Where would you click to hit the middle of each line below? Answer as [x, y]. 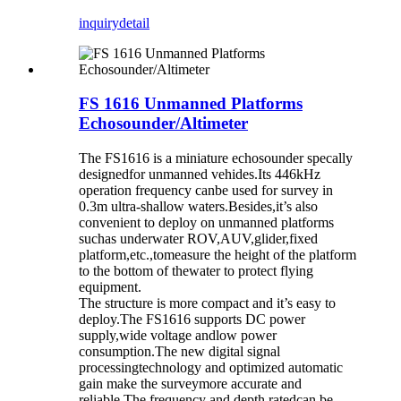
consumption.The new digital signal [179, 351]
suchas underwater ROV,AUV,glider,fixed [198, 238]
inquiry [99, 22]
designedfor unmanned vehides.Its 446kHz [200, 174]
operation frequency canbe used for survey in [206, 190]
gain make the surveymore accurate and [190, 383]
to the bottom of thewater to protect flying [196, 270]
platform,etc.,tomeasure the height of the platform [218, 254]
